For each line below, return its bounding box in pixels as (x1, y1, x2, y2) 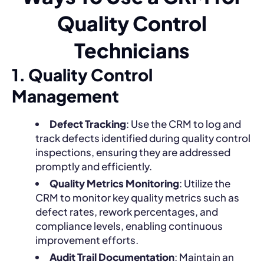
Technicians (74, 37, 190, 63)
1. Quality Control (12, 64, 153, 85)
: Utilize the (179, 176, 230, 190)
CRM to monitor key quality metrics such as (35, 190, 239, 204)
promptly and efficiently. (35, 159, 152, 173)
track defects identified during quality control (35, 131, 250, 144)
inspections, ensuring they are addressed (35, 145, 230, 159)
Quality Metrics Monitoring (49, 176, 179, 190)
